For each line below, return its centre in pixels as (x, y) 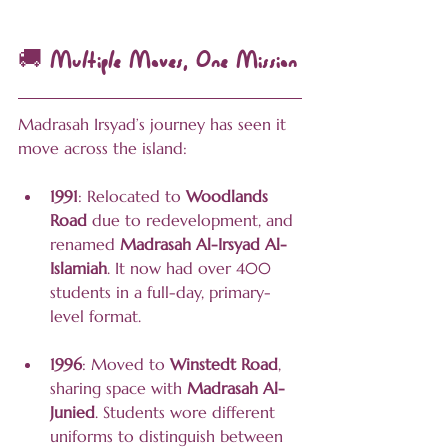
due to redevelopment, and (192, 220)
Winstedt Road (224, 364)
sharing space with (118, 388)
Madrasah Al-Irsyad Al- (203, 244)
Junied (72, 412)
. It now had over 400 (191, 268)
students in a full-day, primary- (160, 292)
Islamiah (78, 268)
